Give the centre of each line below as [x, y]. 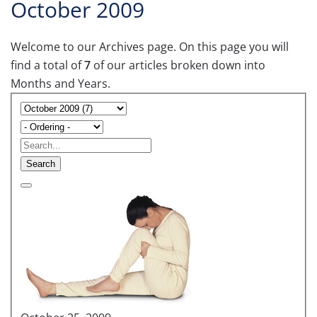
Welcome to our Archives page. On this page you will [150, 47]
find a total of [47, 65]
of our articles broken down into [178, 65]
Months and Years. [60, 83]
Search [41, 163]
